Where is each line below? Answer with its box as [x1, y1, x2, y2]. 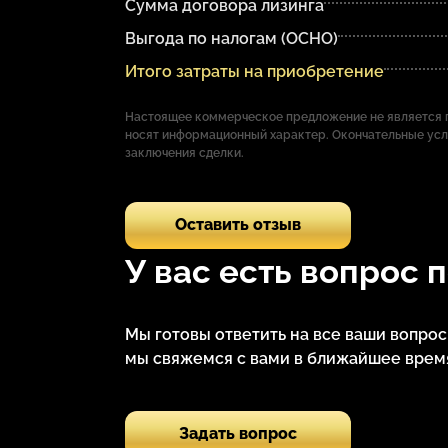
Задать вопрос [178, 424, 297, 444]
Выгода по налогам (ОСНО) [124, 28, 338, 48]
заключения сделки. [124, 145, 244, 160]
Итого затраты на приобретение [124, 61, 384, 81]
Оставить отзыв [174, 215, 301, 235]
